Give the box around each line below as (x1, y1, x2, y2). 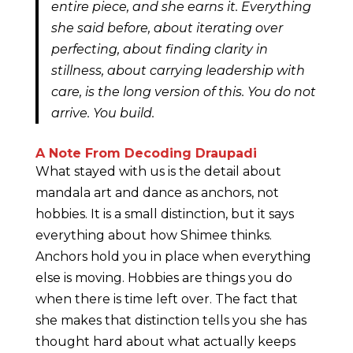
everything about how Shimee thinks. (35, 228, 272, 243)
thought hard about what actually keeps (35, 334, 295, 350)
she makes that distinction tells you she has (35, 313, 307, 329)
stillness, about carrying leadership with (50, 63, 305, 79)
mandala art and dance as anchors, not (35, 185, 279, 201)
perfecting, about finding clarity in (50, 42, 268, 58)
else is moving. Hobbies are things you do (35, 270, 292, 286)
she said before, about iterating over (50, 20, 283, 36)
